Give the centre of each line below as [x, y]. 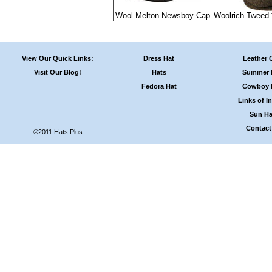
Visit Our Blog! [58, 72]
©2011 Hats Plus [58, 131]
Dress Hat [159, 58]
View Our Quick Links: [58, 58]
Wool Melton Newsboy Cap [163, 15]
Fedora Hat [159, 86]
